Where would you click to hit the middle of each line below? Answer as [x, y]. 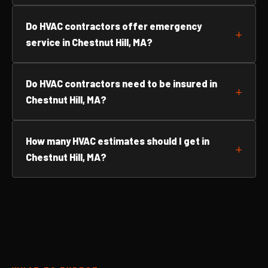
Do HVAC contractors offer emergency [114, 26]
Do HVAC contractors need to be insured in [121, 83]
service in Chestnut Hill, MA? [89, 42]
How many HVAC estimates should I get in [118, 141]
